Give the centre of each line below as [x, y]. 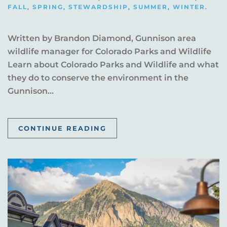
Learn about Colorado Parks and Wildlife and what [113, 65]
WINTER [189, 7]
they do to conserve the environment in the [98, 78]
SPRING [48, 7]
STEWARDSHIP [98, 7]
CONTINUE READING [62, 128]
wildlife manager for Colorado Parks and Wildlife [109, 52]
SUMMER [150, 7]
